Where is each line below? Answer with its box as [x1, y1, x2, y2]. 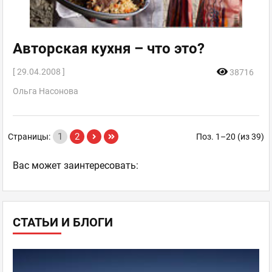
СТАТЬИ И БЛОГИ [13, 214, 113, 229]
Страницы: [8, 131, 50, 141]
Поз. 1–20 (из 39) [196, 131, 264, 141]
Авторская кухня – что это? [13, 39, 205, 57]
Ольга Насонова [13, 86, 78, 96]
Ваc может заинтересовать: [13, 159, 138, 171]
